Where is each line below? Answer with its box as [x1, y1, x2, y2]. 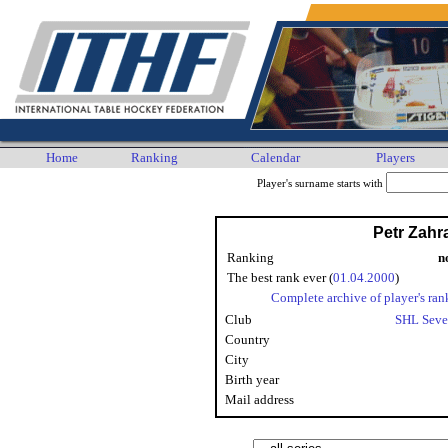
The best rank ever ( [227, 270, 333, 285]
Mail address [225, 392, 294, 407]
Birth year [225, 372, 279, 387]
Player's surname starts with [256, 178, 386, 189]
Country [225, 332, 270, 347]
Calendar [251, 150, 300, 165]
